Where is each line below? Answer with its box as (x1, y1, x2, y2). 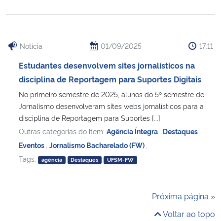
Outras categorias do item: (19, 126, 107, 136)
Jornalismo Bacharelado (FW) (49, 140, 146, 150)
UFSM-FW (107, 156, 134, 164)
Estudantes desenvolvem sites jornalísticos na (19, 60, 195, 71)
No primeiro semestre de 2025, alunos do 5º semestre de (19, 89, 204, 99)
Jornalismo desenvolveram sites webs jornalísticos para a (19, 101, 204, 111)
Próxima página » (152, 190, 215, 202)
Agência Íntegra (107, 126, 159, 136)
